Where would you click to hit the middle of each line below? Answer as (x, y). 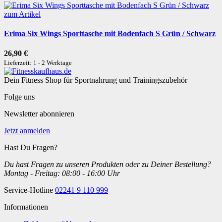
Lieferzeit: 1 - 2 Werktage (38, 62)
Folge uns (19, 97)
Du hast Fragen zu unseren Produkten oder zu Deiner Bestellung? (108, 164)
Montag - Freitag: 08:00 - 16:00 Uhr (62, 173)
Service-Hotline (29, 190)
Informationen (26, 207)
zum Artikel (22, 14)
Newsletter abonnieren (39, 113)
